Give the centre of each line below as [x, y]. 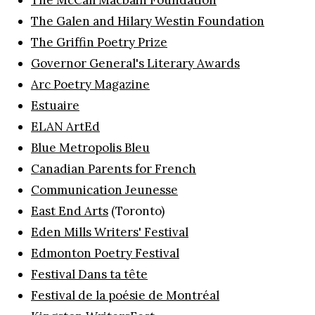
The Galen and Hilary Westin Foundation [148, 21]
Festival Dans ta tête [89, 274]
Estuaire [55, 105]
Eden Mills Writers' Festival [110, 232]
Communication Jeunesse [104, 189]
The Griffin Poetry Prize [99, 42]
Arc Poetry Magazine [90, 84]
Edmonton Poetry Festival [105, 253]
